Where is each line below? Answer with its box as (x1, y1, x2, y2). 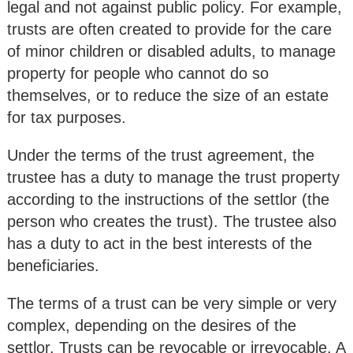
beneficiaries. (7, 257, 99, 275)
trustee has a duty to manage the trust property (7, 169, 340, 187)
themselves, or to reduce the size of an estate (7, 87, 329, 105)
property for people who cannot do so (7, 65, 269, 83)
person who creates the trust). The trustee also (7, 213, 336, 231)
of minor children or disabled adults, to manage (7, 43, 336, 61)
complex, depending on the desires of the (7, 317, 296, 335)
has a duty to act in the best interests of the (7, 235, 312, 253)
